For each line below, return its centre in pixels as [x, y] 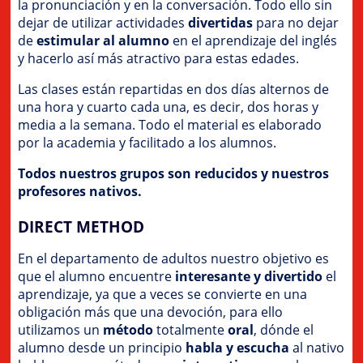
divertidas [221, 22]
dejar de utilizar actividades [103, 22]
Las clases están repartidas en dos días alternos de [174, 89]
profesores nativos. [80, 191]
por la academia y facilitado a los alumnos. [147, 142]
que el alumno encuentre [97, 276]
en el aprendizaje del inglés [254, 40]
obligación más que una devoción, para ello [151, 312]
